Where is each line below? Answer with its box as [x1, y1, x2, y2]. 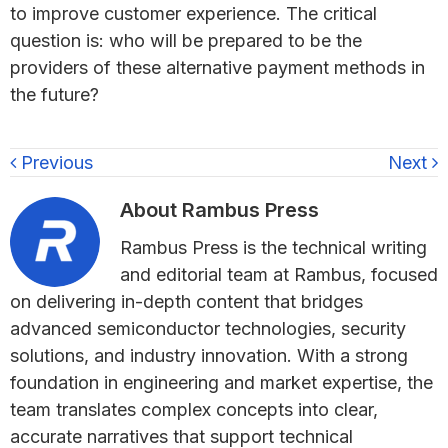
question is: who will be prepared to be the [10, 30, 362, 52]
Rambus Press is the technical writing [120, 237, 427, 259]
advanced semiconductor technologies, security [10, 318, 406, 340]
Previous [16, 152, 93, 174]
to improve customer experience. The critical [10, 3, 377, 25]
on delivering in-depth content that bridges [10, 291, 363, 313]
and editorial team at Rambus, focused [120, 264, 438, 286]
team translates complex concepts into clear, [10, 399, 378, 421]
